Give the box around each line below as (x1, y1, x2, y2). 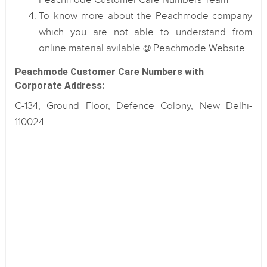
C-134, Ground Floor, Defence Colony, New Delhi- (15, 100, 252, 112)
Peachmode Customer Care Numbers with (15, 66, 204, 77)
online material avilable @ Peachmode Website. (39, 42, 247, 54)
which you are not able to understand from (39, 26, 252, 38)
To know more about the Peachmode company (39, 10, 252, 22)
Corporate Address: (15, 80, 104, 91)
